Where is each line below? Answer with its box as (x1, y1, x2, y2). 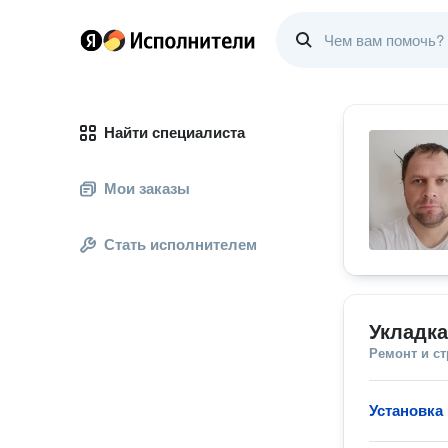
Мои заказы (104, 180, 190, 197)
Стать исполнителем (104, 236, 257, 253)
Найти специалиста (104, 124, 245, 141)
